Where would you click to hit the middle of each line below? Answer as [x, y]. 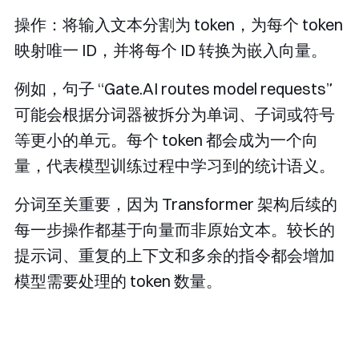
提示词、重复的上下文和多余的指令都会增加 [175, 256]
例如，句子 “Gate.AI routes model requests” [173, 89]
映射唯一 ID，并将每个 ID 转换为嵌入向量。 [171, 50]
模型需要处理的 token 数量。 [118, 281]
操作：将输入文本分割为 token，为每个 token [179, 25]
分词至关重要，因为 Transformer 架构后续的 [176, 204]
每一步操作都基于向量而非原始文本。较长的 [175, 230]
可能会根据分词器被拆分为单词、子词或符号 [175, 115]
